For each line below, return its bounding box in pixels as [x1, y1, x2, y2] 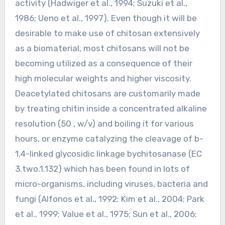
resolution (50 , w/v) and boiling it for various [15, 119, 194, 129]
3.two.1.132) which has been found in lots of [15, 164, 190, 174]
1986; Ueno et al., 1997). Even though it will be [15, 13, 197, 24]
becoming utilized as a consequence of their [15, 58, 192, 69]
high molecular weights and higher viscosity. [15, 73, 191, 84]
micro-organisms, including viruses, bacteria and [15, 179, 208, 189]
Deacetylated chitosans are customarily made [15, 88, 200, 99]
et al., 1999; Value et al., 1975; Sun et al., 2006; [15, 209, 197, 219]
